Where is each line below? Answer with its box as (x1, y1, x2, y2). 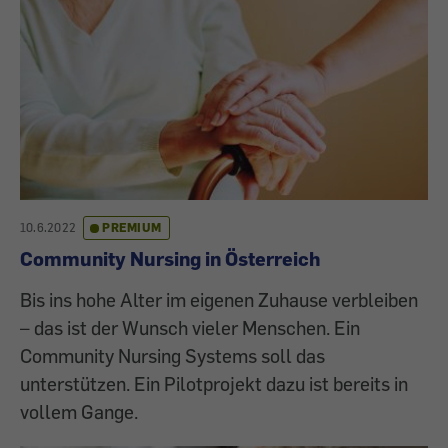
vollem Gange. (20, 400, 138, 424)
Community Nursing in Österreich (20, 247, 320, 271)
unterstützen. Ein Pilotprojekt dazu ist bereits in (20, 372, 408, 396)
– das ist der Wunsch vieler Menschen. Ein (20, 316, 360, 340)
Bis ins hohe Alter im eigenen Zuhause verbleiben (20, 288, 418, 312)
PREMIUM (102, 220, 162, 236)
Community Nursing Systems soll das (20, 344, 325, 368)
